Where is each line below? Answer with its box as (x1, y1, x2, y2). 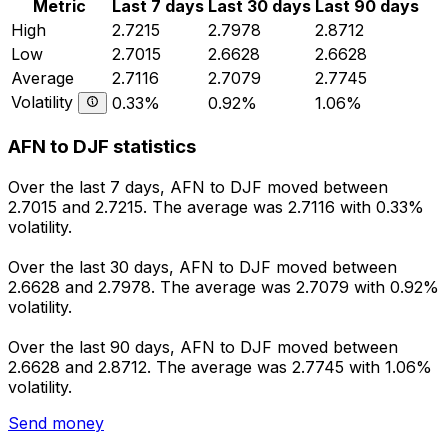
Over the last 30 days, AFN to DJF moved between (8, 257, 397, 278)
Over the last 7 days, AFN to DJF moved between (8, 177, 388, 198)
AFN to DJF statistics (8, 135, 196, 159)
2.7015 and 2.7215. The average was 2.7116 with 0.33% (8, 197, 424, 218)
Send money (8, 413, 104, 434)
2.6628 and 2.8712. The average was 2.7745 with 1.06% (8, 357, 432, 378)
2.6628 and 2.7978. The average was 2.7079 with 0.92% (8, 277, 439, 298)
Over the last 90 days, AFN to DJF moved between (8, 337, 398, 358)
